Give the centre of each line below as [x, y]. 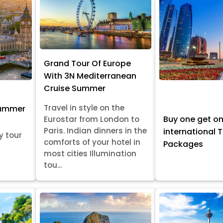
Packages [183, 144]
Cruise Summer [75, 89]
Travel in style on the [84, 108]
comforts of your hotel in [92, 142]
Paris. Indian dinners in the [96, 131]
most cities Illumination [90, 154]
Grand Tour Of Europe [88, 64]
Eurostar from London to [92, 119]
